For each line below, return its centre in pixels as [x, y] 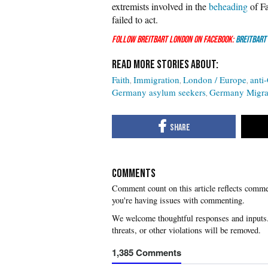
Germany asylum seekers [159, 92]
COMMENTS [134, 173]
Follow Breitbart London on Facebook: [173, 40]
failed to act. [135, 19]
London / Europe [215, 80]
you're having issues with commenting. [178, 200]
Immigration [156, 80]
